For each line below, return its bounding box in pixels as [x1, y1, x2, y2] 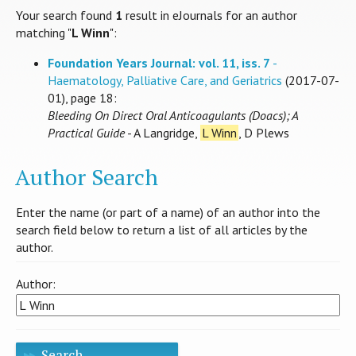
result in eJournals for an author [122, 7, 297, 24]
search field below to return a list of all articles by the [16, 221, 308, 238]
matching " [16, 25, 72, 41]
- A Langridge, [125, 125, 200, 141]
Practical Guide [48, 125, 125, 141]
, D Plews [238, 125, 289, 141]
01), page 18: [48, 90, 117, 106]
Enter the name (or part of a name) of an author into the [16, 203, 320, 220]
